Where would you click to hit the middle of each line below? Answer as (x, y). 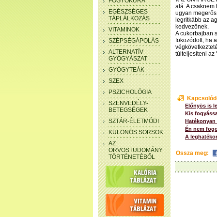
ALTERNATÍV (126, 52)
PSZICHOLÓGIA (130, 92)
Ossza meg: (192, 153)
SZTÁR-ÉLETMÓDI (134, 121)
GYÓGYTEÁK (126, 70)
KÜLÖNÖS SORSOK (136, 132)
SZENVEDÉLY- (128, 103)
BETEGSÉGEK (128, 110)
